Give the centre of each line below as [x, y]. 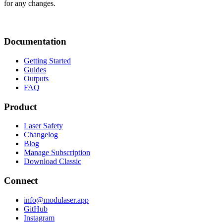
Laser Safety [43, 126]
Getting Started [47, 60]
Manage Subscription [57, 153]
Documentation [35, 42]
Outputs [36, 78]
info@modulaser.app [56, 200]
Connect [21, 180]
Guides [35, 69]
